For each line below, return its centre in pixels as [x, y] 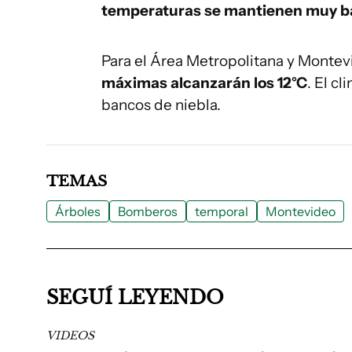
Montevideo [301, 211]
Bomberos [148, 211]
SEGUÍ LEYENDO [135, 297]
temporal [222, 211]
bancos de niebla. [161, 104]
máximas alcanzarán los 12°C [204, 82]
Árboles [78, 211]
